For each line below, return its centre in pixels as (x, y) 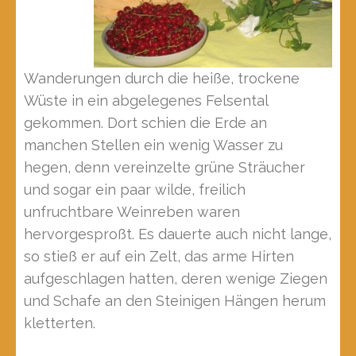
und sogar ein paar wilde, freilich (135, 190)
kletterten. (60, 323)
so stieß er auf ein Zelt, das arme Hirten (159, 256)
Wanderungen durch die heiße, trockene (162, 78)
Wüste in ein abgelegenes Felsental (146, 101)
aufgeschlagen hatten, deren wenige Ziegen (176, 279)
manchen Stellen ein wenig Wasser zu (153, 145)
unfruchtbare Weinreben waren (132, 212)
